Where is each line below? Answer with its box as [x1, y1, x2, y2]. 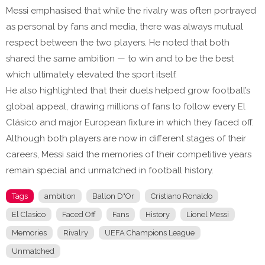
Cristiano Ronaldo [151, 192, 212, 201]
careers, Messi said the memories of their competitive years [6, 149, 251, 160]
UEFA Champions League [105, 228, 195, 238]
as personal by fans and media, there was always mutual [6, 21, 243, 33]
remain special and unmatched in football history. [6, 165, 214, 176]
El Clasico [12, 210, 46, 219]
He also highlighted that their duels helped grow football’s [6, 85, 250, 96]
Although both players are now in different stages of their [6, 133, 246, 144]
